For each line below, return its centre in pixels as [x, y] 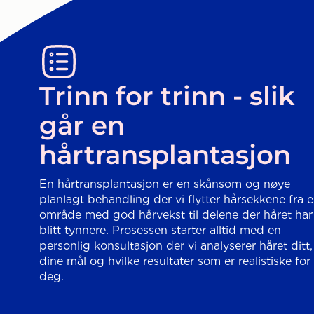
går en [82, 125]
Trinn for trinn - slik [167, 96]
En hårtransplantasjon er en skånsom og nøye [165, 184]
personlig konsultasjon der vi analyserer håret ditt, [176, 246]
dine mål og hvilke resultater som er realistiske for [175, 261]
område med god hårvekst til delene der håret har [176, 215]
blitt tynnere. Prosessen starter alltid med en [160, 231]
